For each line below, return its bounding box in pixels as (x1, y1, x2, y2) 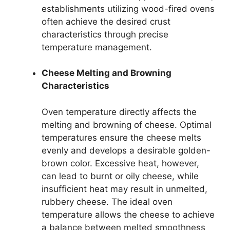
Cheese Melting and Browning (42, 68, 171, 78)
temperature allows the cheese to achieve (42, 209, 215, 220)
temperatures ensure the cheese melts (42, 132, 201, 143)
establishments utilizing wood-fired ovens (42, 3, 215, 14)
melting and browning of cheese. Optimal (42, 119, 212, 130)
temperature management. (42, 42, 152, 52)
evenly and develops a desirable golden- (42, 145, 210, 156)
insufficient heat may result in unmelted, (42, 183, 207, 194)
